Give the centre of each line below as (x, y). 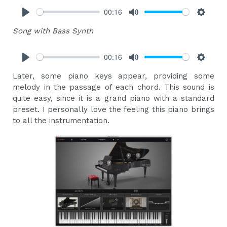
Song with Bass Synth (53, 31)
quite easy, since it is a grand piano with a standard (113, 98)
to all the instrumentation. (61, 120)
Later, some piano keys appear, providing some (113, 76)
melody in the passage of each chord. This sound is (113, 87)
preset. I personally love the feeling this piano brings (113, 109)
